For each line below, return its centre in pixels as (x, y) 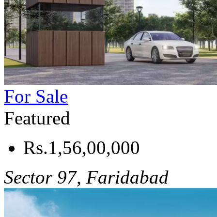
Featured (37, 118)
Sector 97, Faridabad (86, 177)
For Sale (36, 96)
